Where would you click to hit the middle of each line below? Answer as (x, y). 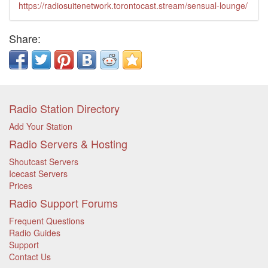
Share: (25, 38)
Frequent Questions (47, 221)
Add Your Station (41, 126)
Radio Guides (35, 233)
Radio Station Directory (64, 108)
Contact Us (30, 257)
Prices (21, 185)
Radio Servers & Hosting (68, 144)
